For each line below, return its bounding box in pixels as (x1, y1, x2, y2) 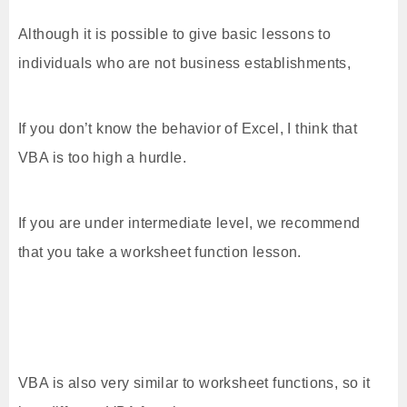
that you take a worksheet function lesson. (18, 244, 302, 260)
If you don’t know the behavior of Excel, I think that (18, 121, 358, 136)
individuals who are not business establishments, (18, 55, 352, 71)
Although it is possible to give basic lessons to (18, 26, 332, 42)
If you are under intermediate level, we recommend (18, 215, 361, 231)
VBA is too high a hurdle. (18, 150, 186, 165)
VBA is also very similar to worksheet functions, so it (18, 375, 371, 391)
